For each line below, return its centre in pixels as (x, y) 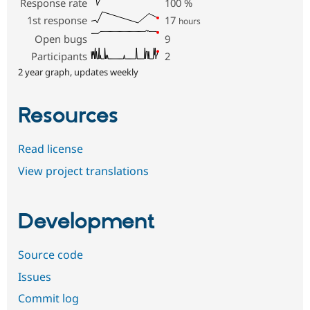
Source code (51, 255)
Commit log (48, 299)
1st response (57, 20)
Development (86, 222)
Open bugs (61, 39)
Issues (35, 276)
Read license (51, 149)
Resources (68, 117)
